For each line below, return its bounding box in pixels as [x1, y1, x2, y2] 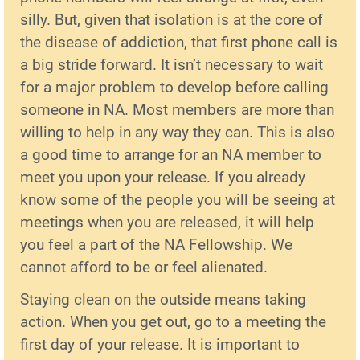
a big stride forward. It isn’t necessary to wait [20, 55, 323, 74]
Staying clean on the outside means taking [20, 289, 306, 309]
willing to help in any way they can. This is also [20, 122, 335, 141]
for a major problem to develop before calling [20, 77, 329, 96]
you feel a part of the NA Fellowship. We [20, 235, 292, 254]
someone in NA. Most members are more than [20, 100, 334, 119]
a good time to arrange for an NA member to [20, 145, 321, 164]
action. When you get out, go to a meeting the [20, 312, 326, 331]
